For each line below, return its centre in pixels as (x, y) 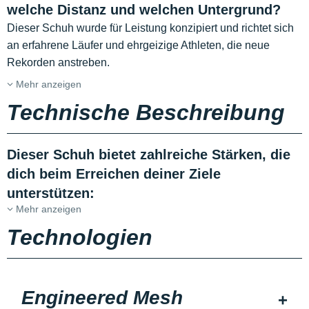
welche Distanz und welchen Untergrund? (144, 10)
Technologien (80, 238)
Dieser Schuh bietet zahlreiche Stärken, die (149, 155)
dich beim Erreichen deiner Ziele (114, 174)
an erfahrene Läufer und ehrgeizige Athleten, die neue (138, 46)
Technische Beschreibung (146, 113)
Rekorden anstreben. (58, 63)
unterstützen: (51, 193)
